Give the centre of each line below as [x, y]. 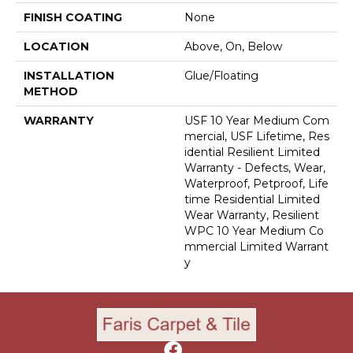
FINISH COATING [73, 17]
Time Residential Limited [252, 199]
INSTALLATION [69, 75]
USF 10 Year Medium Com [257, 120]
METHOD [51, 91]
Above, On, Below [233, 46]
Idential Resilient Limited [252, 152]
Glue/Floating [221, 75]
